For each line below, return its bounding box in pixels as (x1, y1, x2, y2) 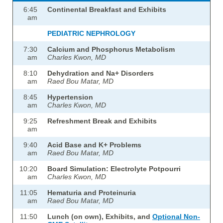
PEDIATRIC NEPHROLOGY (47, 29, 135, 38)
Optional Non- (152, 213, 200, 221)
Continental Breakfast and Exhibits (47, 5, 166, 14)
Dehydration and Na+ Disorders (47, 69, 154, 78)
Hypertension (47, 93, 93, 102)
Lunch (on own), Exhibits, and (47, 213, 152, 221)
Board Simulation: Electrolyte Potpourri (47, 165, 181, 173)
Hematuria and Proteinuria (47, 189, 136, 197)
